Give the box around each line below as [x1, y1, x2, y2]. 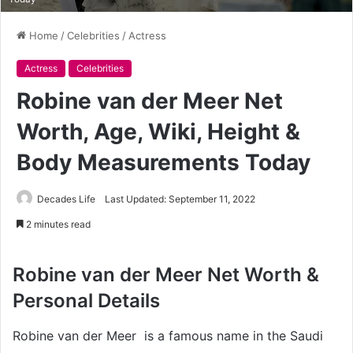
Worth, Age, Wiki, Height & [17, 117, 300, 145]
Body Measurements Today [17, 148, 310, 176]
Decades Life [37, 192, 95, 205]
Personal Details [13, 288, 160, 312]
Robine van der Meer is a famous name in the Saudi [13, 327, 323, 344]
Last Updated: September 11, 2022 [105, 192, 255, 205]
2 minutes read [24, 217, 91, 230]
